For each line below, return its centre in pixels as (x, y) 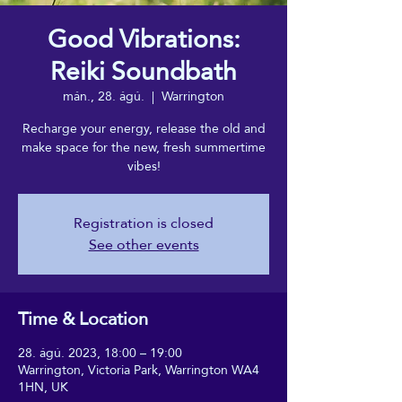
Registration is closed (144, 223)
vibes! (144, 166)
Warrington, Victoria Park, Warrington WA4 (139, 369)
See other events (144, 244)
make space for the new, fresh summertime (144, 147)
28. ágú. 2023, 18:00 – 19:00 (100, 352)
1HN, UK (43, 386)
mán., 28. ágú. (104, 96)
